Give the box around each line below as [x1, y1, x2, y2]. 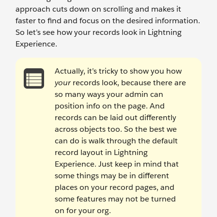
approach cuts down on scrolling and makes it [15, 4, 181, 14]
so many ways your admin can [55, 89, 163, 99]
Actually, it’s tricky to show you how [55, 66, 182, 76]
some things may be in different [55, 170, 169, 181]
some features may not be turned [55, 194, 176, 204]
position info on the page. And [55, 101, 165, 111]
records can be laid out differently [55, 112, 176, 123]
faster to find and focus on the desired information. [15, 15, 200, 26]
